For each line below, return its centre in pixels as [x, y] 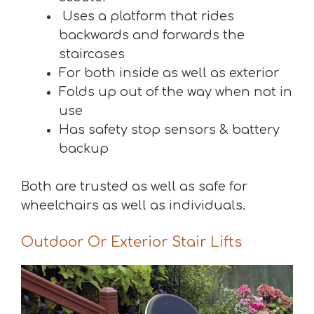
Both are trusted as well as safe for [134, 187]
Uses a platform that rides [146, 16]
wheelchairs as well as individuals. [133, 206]
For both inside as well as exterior [169, 73]
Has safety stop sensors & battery [169, 130]
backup [84, 149]
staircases [92, 54]
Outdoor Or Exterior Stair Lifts [131, 243]
